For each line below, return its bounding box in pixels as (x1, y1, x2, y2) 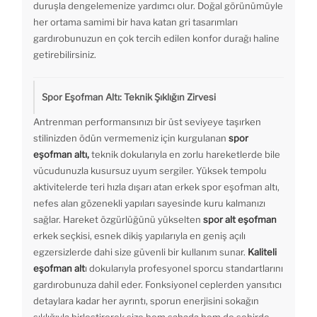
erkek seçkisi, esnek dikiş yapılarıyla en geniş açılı (33, 230, 246, 242)
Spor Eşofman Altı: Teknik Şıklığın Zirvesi (42, 91, 216, 103)
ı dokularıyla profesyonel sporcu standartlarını (85, 263, 283, 275)
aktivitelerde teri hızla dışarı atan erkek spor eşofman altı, (33, 181, 279, 193)
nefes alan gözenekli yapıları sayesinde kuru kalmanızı (33, 197, 265, 209)
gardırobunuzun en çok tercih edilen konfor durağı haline (33, 33, 279, 45)
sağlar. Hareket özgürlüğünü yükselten (33, 214, 203, 226)
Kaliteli (248, 246, 277, 258)
